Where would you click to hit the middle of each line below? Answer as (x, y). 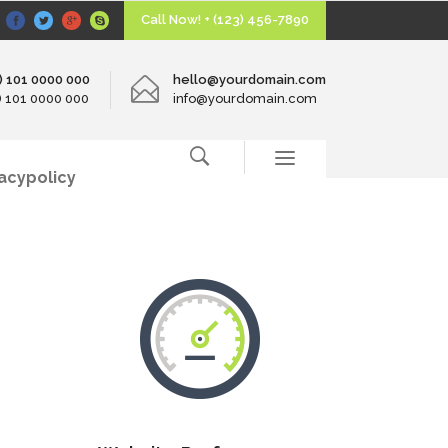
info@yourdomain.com (245, 98)
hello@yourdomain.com (249, 79)
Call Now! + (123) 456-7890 (225, 19)
